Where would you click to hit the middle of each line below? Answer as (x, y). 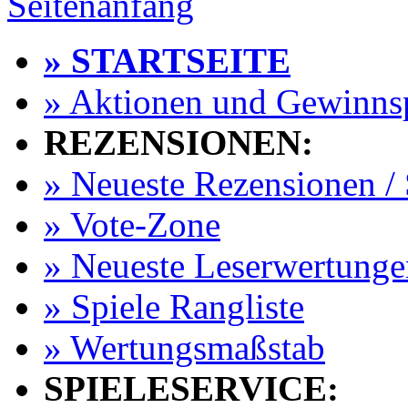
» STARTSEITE (167, 61)
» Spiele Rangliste (174, 306)
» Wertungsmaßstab (184, 347)
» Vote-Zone (132, 224)
